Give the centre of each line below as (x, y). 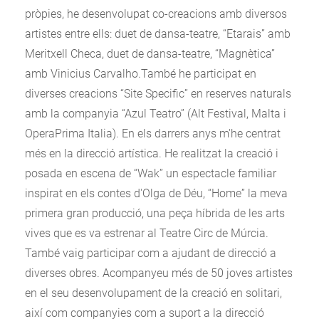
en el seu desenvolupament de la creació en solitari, (153, 293)
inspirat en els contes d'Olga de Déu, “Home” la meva (156, 193)
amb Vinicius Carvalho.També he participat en (141, 73)
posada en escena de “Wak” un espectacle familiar (151, 173)
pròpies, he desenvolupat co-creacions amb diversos (156, 14)
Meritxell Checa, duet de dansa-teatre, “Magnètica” (150, 53)
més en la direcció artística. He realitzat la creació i (152, 153)
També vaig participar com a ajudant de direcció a (151, 253)
